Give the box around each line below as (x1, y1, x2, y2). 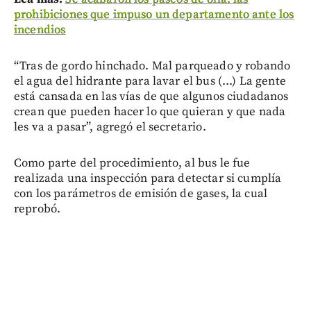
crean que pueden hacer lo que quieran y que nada (14, 104, 286, 120)
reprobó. (14, 201, 61, 217)
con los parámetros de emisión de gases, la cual (14, 186, 268, 202)
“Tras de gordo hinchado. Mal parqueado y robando (14, 58, 291, 74)
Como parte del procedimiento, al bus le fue (14, 155, 251, 171)
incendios (14, 22, 66, 38)
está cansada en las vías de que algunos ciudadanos (14, 89, 289, 105)
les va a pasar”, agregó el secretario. (14, 119, 206, 135)
